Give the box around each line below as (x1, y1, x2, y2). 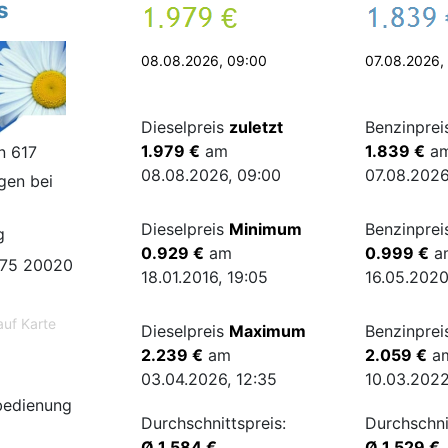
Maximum (229, 321, 307, 341)
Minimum (229, 219, 303, 239)
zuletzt (229, 117, 284, 137)
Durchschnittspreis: (141, 413, 287, 433)
